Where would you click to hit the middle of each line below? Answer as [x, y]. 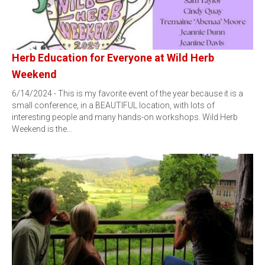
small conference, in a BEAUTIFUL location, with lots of [113, 105]
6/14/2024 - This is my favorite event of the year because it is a [127, 93]
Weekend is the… [42, 129]
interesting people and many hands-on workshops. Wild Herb [125, 117]
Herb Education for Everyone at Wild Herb [113, 58]
